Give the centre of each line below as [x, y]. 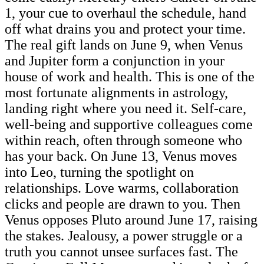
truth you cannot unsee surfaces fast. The [121, 251]
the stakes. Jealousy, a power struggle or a [124, 235]
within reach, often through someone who [123, 140]
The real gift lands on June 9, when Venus [124, 44]
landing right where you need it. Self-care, [126, 108]
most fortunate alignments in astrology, [116, 92]
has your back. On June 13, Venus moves [121, 156]
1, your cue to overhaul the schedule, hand [126, 13]
